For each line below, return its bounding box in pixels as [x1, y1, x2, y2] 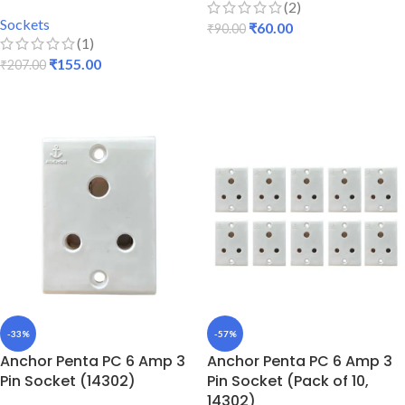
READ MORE [11, 84, 80, 99]
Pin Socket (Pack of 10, [207, 371, 369, 391]
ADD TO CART [218, 48, 299, 62]
